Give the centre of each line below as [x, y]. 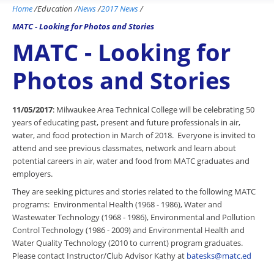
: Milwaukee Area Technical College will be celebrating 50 [154, 109]
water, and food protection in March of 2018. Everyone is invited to [134, 135]
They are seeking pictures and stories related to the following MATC [134, 191]
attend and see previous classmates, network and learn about [124, 148]
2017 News [120, 9]
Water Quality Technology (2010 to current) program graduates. [128, 243]
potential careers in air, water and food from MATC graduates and [131, 161]
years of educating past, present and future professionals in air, [126, 122]
